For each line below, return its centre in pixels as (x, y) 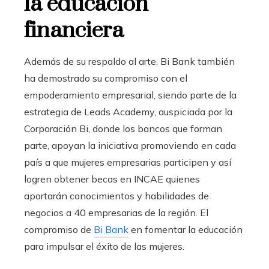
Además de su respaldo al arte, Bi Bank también (129, 61)
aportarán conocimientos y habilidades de (116, 195)
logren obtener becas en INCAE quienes (112, 179)
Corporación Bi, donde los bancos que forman (123, 128)
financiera (74, 30)
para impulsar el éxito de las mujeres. (104, 246)
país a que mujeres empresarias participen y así (128, 162)
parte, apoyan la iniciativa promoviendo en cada (130, 145)
